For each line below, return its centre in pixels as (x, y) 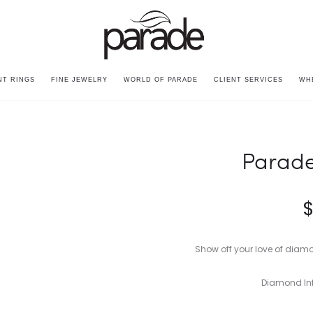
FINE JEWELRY (79, 80)
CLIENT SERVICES (248, 80)
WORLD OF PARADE (160, 80)
